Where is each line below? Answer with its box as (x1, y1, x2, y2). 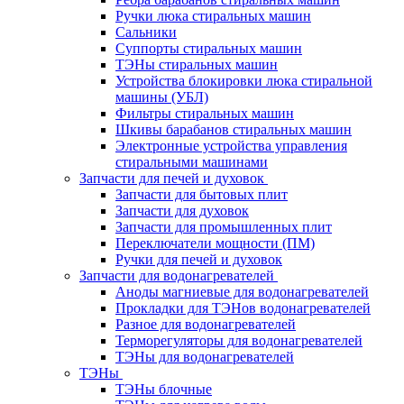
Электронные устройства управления (115, 137, 347, 153)
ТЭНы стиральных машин (115, 56, 278, 72)
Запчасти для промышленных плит (115, 218, 332, 234)
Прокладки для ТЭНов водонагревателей (115, 299, 371, 316)
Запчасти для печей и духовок (79, 170, 264, 186)
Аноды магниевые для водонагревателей (115, 283, 369, 299)
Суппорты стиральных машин (115, 40, 302, 56)
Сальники (115, 23, 177, 40)
